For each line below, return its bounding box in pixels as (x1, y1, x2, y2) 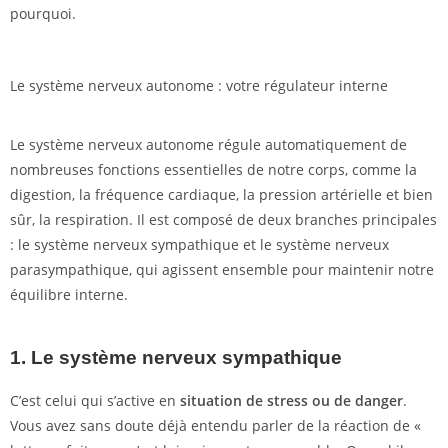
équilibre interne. (10, 285, 128, 305)
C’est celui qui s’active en (10, 391, 180, 411)
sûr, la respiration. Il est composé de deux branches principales (10, 210, 437, 230)
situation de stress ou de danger (180, 391, 403, 411)
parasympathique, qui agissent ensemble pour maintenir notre (10, 260, 434, 280)
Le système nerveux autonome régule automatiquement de (10, 135, 407, 155)
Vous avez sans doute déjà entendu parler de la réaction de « (10, 416, 421, 436)
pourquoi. (10, 4, 76, 24)
